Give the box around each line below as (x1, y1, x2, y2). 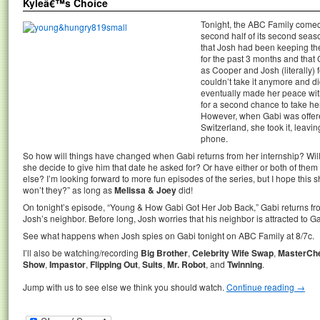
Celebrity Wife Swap (192, 246, 274, 259)
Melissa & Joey (114, 184, 176, 196)
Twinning (227, 258, 262, 271)
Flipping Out (90, 258, 138, 271)
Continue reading (226, 281, 296, 293)
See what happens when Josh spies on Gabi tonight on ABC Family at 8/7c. (23, 229, 314, 241)
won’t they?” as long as (23, 184, 114, 196)
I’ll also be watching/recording (23, 246, 141, 259)
